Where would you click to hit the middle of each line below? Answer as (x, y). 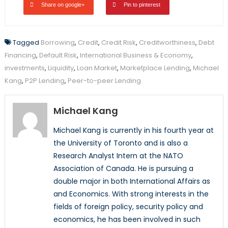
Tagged (26, 43)
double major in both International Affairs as (132, 181)
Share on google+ (63, 5)
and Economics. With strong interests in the (131, 194)
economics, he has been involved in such (127, 220)
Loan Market (97, 68)
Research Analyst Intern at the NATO (118, 156)
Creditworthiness (167, 43)
